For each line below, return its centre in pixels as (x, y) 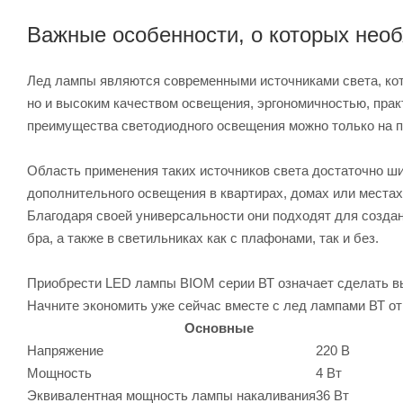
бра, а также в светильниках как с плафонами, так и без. (203, 237)
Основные (219, 327)
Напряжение (65, 350)
